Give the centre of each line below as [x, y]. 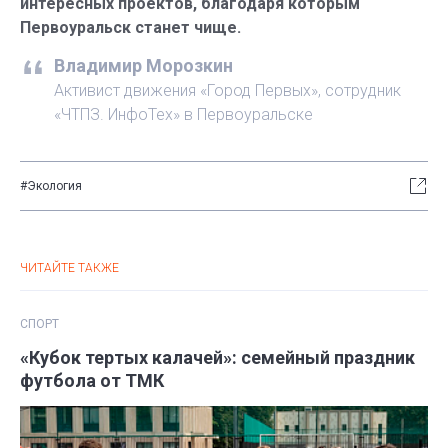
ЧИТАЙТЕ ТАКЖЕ [69, 268]
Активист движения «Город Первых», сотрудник [227, 90]
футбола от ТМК [92, 380]
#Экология [51, 186]
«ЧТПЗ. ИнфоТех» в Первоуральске [183, 114]
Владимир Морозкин [143, 65]
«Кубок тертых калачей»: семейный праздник [217, 357]
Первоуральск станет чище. [130, 27]
